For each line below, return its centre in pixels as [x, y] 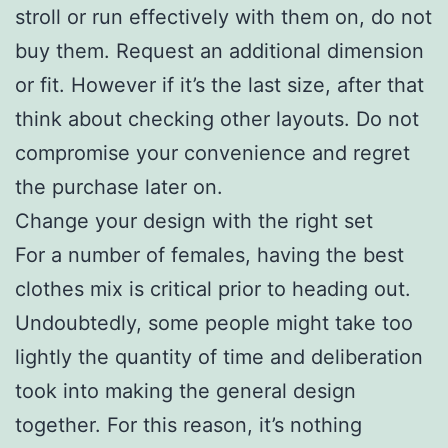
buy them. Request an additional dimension [219, 50]
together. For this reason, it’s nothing [188, 424]
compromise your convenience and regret [212, 152]
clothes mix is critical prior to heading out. [213, 288]
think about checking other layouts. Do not [217, 118]
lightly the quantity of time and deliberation [219, 356]
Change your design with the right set [194, 220]
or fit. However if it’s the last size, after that [219, 84]
